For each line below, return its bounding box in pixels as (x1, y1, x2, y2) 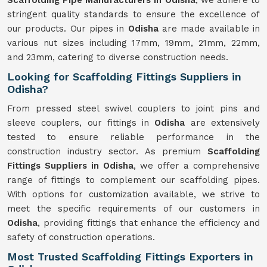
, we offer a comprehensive (133, 160, 260, 171)
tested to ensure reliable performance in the (7, 132, 260, 142)
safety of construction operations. (7, 232, 155, 243)
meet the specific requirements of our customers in (7, 203, 260, 214)
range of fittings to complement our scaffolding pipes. (7, 175, 260, 185)
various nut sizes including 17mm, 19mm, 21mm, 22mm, (7, 38, 260, 48)
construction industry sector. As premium (7, 146, 207, 157)
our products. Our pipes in (7, 23, 128, 34)
